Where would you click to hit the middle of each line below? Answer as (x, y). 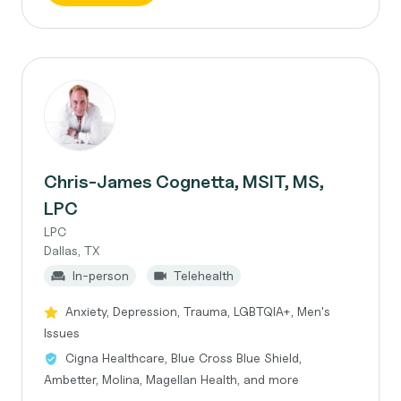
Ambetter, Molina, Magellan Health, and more (171, 379)
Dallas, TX (72, 250)
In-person (101, 275)
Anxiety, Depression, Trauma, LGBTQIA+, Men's (198, 311)
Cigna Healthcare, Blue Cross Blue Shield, (183, 358)
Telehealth (204, 275)
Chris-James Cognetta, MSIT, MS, (184, 182)
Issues (62, 333)
